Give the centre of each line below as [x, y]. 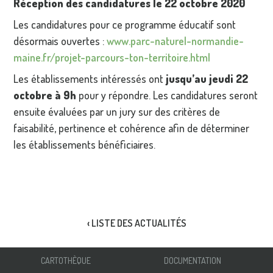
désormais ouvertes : [60, 41]
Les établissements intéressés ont [90, 78]
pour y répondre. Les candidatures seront [168, 95]
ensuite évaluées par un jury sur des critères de [117, 111]
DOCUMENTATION [193, 261]
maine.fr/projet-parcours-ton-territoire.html [112, 57]
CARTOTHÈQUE [66, 261]
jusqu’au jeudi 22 [207, 78]
